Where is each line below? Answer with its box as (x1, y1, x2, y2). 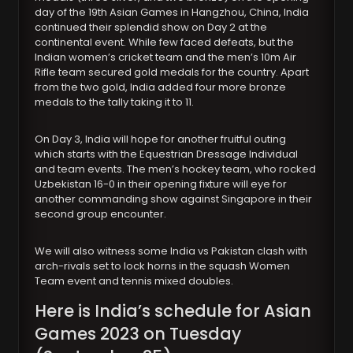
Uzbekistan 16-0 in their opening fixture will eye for (35, 176, 288, 192)
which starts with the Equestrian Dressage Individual (35, 147, 299, 162)
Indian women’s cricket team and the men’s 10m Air (35, 50, 297, 65)
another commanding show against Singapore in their (35, 191, 313, 207)
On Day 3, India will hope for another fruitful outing (35, 132, 287, 147)
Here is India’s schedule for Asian (35, 299, 312, 323)
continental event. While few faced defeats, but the (35, 35, 295, 50)
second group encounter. (35, 206, 167, 222)
